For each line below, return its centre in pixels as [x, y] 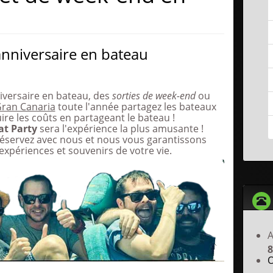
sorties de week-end [154, 96]
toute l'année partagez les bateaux [136, 107]
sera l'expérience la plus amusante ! [120, 129]
